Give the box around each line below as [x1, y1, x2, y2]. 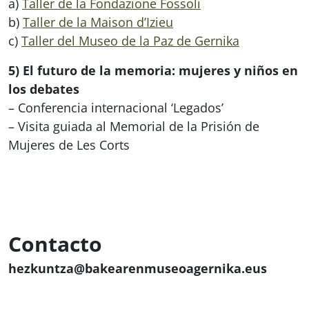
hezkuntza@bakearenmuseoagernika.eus [8, 259, 267, 277]
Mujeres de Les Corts [8, 136, 130, 153]
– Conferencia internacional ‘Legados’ [8, 99, 223, 116]
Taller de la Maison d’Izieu [23, 13, 173, 30]
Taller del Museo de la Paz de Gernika [21, 32, 239, 49]
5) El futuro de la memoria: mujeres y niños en [8, 61, 298, 79]
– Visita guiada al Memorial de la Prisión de [8, 117, 259, 134]
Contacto [8, 229, 102, 258]
